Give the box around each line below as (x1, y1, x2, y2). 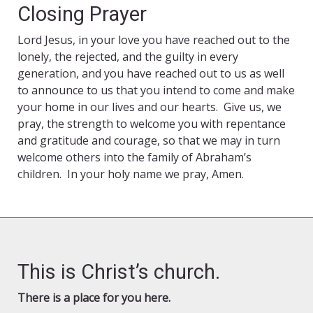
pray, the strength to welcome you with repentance (17, 116, 286, 132)
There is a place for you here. (17, 290, 170, 306)
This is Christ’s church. (17, 260, 220, 284)
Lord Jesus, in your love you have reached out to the (17, 32, 290, 48)
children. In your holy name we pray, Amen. (17, 166, 244, 182)
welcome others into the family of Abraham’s (17, 150, 252, 166)
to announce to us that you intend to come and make (17, 82, 295, 99)
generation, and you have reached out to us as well (17, 66, 284, 82)
